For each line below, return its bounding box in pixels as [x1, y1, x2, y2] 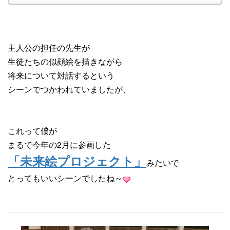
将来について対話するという [8, 69, 114, 81]
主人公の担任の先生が [8, 41, 90, 53]
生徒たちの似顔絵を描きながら [8, 55, 123, 67]
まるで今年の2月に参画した [8, 138, 111, 150]
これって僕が [8, 124, 57, 137]
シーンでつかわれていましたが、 [8, 83, 131, 95]
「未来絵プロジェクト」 [8, 155, 146, 168]
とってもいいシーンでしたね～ [8, 171, 123, 184]
